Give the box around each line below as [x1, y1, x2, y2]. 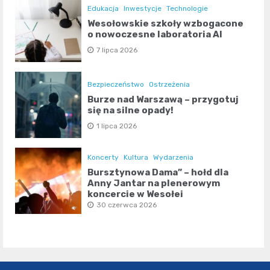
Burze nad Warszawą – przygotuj [87, 94, 239, 105]
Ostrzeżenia [149, 80, 190, 89]
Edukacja [87, 4, 119, 13]
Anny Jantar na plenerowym [87, 178, 221, 189]
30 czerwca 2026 [96, 201, 157, 210]
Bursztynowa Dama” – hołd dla [87, 167, 229, 178]
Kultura [124, 153, 149, 162]
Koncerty [87, 153, 119, 162]
